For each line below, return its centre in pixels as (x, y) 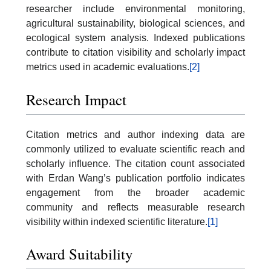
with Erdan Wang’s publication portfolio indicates (135, 178)
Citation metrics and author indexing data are (135, 134)
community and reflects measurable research (135, 207)
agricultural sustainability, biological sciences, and (135, 24)
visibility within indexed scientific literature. (117, 221)
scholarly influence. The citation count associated (135, 163)
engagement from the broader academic (135, 192)
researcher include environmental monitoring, (135, 9)
